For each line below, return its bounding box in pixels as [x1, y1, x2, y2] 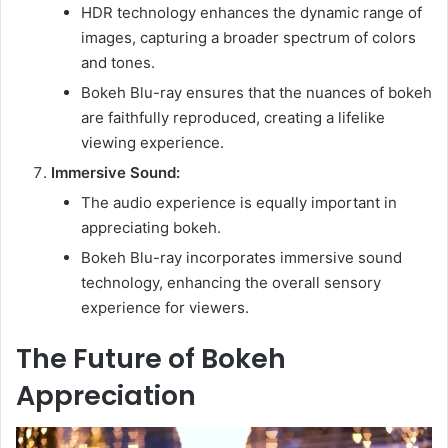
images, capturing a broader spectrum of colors [81, 27, 416, 47]
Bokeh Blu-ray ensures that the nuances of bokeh [81, 82, 432, 102]
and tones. [81, 52, 155, 72]
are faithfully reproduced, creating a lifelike [81, 107, 385, 127]
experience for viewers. [81, 297, 249, 317]
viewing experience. [81, 132, 224, 152]
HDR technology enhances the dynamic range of [81, 2, 422, 22]
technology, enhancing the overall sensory [81, 272, 381, 292]
